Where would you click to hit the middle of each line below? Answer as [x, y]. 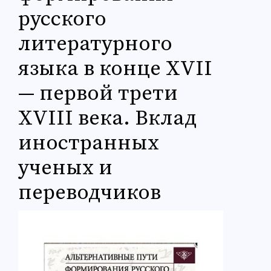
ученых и [65, 168]
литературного [95, 44]
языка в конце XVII [115, 69]
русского [62, 20]
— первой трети [98, 94]
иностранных [89, 144]
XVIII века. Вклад [107, 119]
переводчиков [90, 193]
